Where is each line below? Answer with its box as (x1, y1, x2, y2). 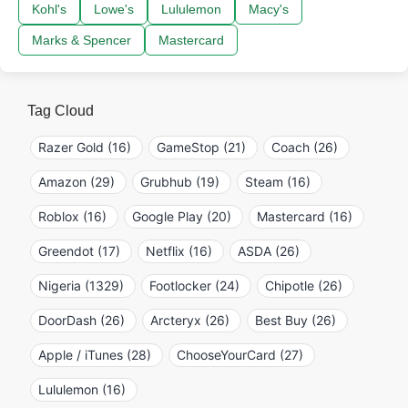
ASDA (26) (238, 242, 300, 259)
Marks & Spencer (32, 32, 131, 47)
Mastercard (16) (257, 208, 352, 224)
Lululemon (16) (38, 381, 126, 397)
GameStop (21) (157, 138, 246, 155)
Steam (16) (245, 173, 311, 189)
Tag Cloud (27, 102, 94, 118)
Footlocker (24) (149, 277, 240, 293)
